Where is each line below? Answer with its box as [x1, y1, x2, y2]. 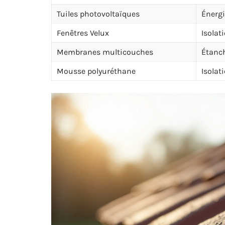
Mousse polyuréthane [57, 66, 136, 76]
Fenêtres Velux [57, 28, 109, 38]
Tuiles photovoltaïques [57, 9, 140, 19]
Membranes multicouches [57, 47, 153, 57]
